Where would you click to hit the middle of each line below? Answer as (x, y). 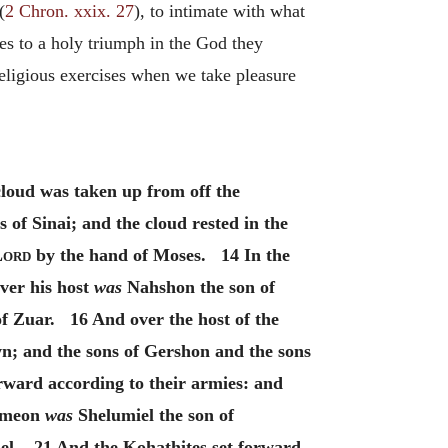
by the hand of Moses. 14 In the (160, 255)
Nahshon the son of (198, 287)
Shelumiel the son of (153, 415)
